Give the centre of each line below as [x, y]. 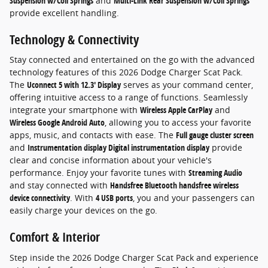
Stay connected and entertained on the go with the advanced [132, 60]
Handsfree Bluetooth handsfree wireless [174, 185]
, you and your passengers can [194, 198]
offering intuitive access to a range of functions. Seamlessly [129, 98]
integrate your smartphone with [75, 110]
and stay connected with [60, 185]
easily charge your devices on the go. [83, 211]
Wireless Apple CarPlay [176, 110]
